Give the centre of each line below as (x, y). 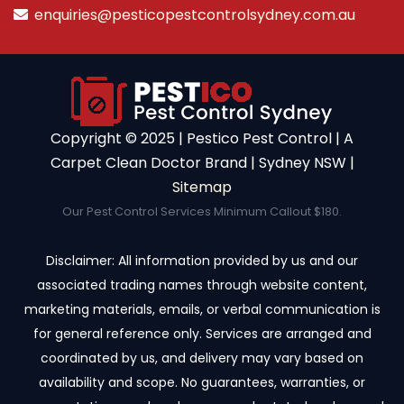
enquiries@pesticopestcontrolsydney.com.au (195, 15)
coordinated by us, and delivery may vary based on (202, 358)
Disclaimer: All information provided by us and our (202, 260)
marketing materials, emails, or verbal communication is (202, 309)
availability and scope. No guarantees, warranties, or (202, 382)
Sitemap (202, 187)
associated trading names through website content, (202, 285)
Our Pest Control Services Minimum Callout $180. (202, 211)
